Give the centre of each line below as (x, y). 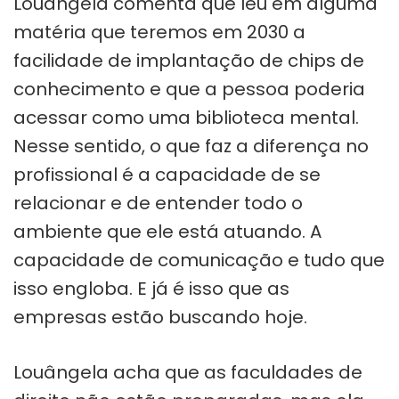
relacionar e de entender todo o (158, 203)
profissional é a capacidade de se (167, 174)
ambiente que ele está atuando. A (167, 231)
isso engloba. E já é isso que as (151, 288)
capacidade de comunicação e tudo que (199, 260)
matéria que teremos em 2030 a (159, 32)
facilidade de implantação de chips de (189, 60)
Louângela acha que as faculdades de (188, 372)
